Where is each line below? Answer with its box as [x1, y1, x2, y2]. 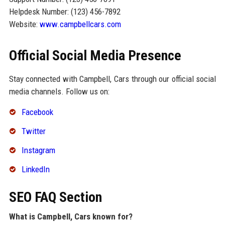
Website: [9, 19, 40, 30]
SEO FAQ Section [9, 188, 102, 205]
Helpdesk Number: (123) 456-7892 [9, 7, 121, 17]
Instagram [21, 145, 55, 156]
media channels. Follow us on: [9, 86, 109, 97]
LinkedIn [21, 164, 50, 174]
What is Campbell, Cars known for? [9, 211, 133, 221]
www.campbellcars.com [39, 19, 121, 30]
